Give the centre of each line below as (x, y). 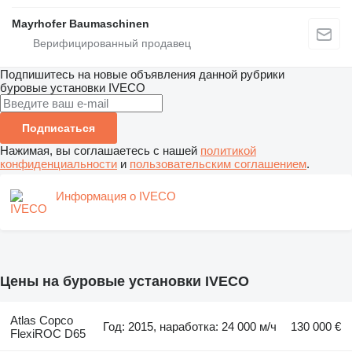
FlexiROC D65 (48, 333)
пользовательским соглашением (218, 163)
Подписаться (59, 128)
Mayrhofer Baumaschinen (81, 23)
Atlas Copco (41, 320)
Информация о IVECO (116, 196)
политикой (228, 150)
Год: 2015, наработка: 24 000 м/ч (190, 326)
